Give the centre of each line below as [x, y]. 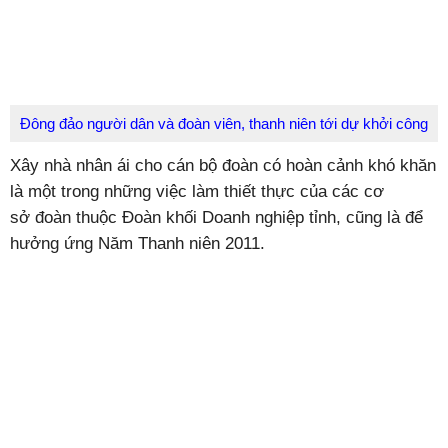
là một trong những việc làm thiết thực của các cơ [197, 191]
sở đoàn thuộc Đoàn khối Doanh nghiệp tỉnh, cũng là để [216, 217]
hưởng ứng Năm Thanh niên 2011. [137, 243]
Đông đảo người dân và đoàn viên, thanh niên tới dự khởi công [224, 123]
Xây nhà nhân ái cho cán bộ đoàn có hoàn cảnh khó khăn [223, 165]
